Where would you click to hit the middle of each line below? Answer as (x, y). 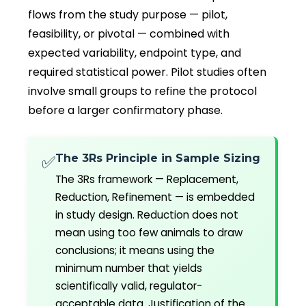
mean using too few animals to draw (149, 233)
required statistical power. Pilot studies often (147, 72)
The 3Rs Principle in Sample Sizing (158, 158)
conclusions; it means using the (135, 251)
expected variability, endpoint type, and (135, 53)
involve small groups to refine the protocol (142, 92)
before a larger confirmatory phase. (125, 111)
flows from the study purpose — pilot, (128, 15)
